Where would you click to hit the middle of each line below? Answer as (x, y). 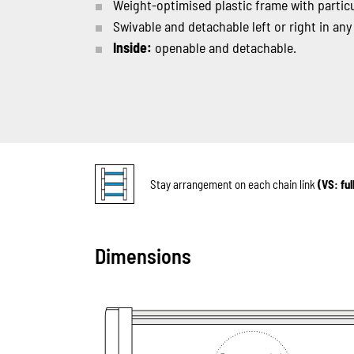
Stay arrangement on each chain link (233, 184)
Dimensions (143, 256)
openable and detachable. (224, 48)
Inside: (132, 48)
